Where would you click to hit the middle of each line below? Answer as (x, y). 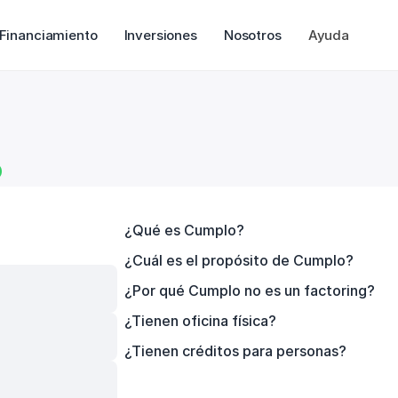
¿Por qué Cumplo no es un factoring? (250, 291)
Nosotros (252, 35)
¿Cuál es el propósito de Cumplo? (239, 260)
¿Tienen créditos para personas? (235, 351)
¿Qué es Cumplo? (184, 230)
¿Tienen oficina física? (200, 321)
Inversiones (160, 35)
